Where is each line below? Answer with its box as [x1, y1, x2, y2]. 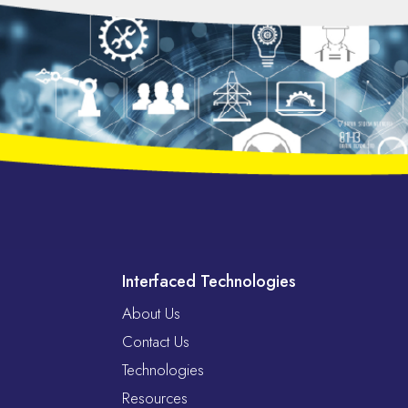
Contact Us [122, 330, 190, 352]
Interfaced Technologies [122, 269, 297, 293]
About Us [122, 301, 181, 324]
